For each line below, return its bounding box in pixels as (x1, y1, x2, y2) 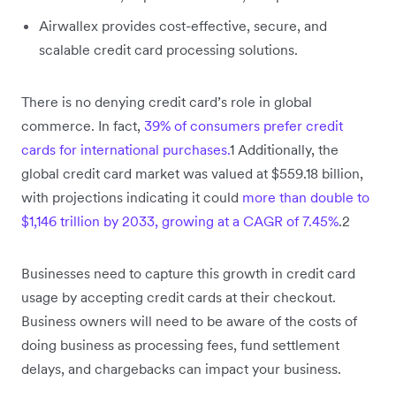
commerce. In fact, (21, 117, 144, 135)
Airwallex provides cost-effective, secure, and (39, 17, 327, 35)
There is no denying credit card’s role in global (21, 93, 312, 111)
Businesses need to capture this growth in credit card (21, 264, 355, 283)
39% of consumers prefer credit (144, 117, 343, 135)
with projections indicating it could (21, 188, 242, 207)
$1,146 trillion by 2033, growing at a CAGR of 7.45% (21, 212, 339, 231)
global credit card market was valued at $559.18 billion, (21, 164, 363, 183)
